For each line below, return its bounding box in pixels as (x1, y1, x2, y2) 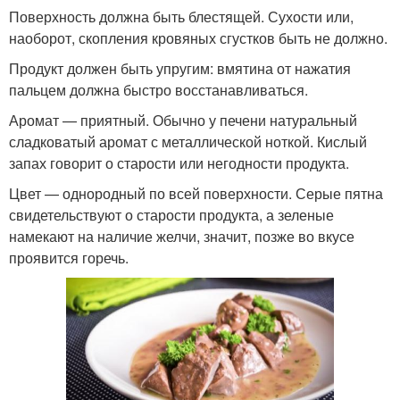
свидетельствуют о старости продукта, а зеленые (9, 204, 334, 225)
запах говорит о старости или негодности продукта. (9, 153, 349, 173)
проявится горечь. (9, 247, 132, 268)
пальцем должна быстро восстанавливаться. (9, 79, 308, 100)
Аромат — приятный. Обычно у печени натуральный (9, 110, 357, 130)
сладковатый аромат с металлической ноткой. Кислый (9, 131, 367, 152)
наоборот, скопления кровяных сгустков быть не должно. (9, 28, 387, 48)
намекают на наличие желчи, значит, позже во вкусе (9, 226, 354, 246)
